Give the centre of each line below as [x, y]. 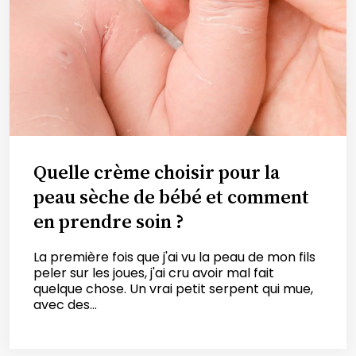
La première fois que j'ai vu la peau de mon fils [174, 257]
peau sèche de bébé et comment [171, 196]
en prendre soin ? [108, 221]
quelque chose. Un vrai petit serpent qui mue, [173, 288]
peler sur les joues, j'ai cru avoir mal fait [154, 273]
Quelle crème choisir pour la [157, 172]
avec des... [65, 304]
